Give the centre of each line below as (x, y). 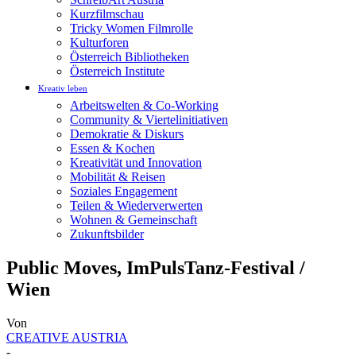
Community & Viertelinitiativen (149, 120)
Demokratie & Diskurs (127, 134)
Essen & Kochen (112, 148)
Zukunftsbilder (107, 234)
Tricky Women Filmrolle (132, 28)
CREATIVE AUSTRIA (67, 337)
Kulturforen (99, 43)
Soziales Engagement (124, 191)
